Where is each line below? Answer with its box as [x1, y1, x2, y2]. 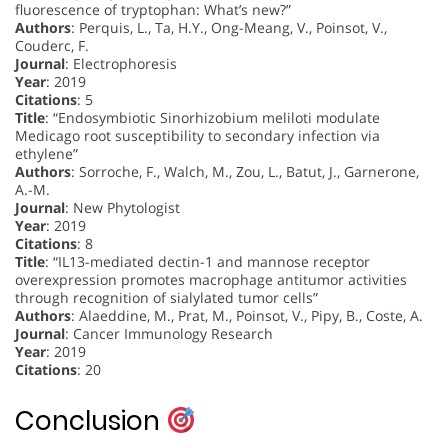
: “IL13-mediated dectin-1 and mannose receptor [45, 252, 370, 272]
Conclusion [15, 403, 166, 440]
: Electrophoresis [65, 54, 177, 74]
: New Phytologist [65, 198, 180, 218]
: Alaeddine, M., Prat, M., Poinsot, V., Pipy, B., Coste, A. [71, 306, 423, 326]
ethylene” [15, 144, 78, 164]
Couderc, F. [15, 36, 89, 56]
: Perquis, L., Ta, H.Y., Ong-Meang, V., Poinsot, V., [71, 18, 387, 38]
